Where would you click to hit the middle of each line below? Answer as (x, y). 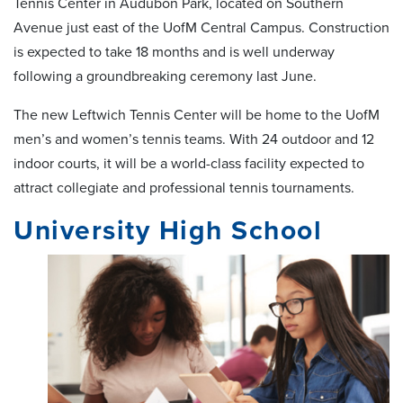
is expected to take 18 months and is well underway (174, 52)
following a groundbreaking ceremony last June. (167, 76)
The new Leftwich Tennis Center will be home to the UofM (197, 115)
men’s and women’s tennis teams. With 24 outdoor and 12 (194, 139)
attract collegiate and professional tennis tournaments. (186, 188)
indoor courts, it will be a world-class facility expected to (189, 163)
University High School (172, 230)
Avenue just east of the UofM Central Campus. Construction (201, 27)
